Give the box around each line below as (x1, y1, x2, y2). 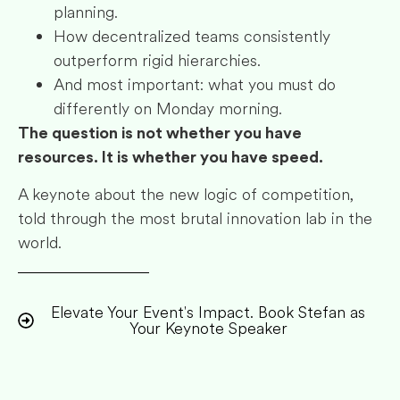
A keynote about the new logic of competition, (18, 182, 354, 206)
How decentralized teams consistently (54, 25, 330, 49)
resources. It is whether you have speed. (18, 149, 323, 166)
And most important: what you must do (54, 73, 336, 97)
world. (18, 230, 62, 254)
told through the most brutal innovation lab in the (18, 206, 372, 230)
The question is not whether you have (18, 125, 302, 142)
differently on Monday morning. (54, 97, 282, 121)
